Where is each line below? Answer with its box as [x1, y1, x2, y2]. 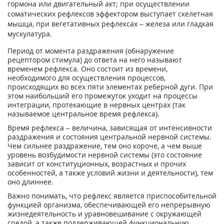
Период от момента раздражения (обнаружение [7, 46, 174, 55]
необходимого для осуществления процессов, [7, 73, 165, 82]
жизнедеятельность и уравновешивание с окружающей [7, 209, 201, 218]
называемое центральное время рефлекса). [7, 109, 159, 118]
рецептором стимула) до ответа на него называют [7, 55, 182, 64]
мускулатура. [7, 29, 52, 38]
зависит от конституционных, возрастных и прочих [7, 159, 186, 168]
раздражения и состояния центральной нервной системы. [7, 132, 211, 141]
